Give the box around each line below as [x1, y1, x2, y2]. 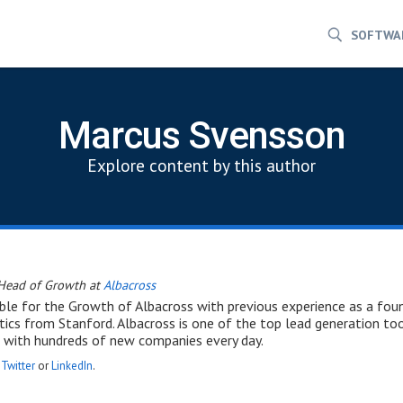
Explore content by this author [87, 153, 316, 176]
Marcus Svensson [58, 112, 345, 157]
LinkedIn [51, 358, 93, 373]
